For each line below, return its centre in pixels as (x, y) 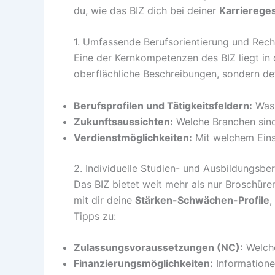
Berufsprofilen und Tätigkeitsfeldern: (163, 105)
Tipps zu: (95, 216)
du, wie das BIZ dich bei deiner (146, 10)
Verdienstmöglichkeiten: (133, 137)
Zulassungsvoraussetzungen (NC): (158, 248)
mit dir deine (104, 200)
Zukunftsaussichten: (123, 121)
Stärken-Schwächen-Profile (202, 200)
